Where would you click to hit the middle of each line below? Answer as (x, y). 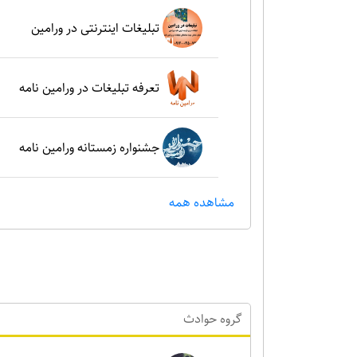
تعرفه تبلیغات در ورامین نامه (91, 88)
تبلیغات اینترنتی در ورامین (97, 28)
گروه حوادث (213, 320)
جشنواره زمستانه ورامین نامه (91, 147)
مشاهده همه (202, 203)
